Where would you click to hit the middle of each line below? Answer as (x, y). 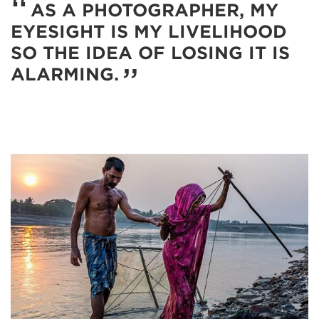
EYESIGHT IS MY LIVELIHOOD (149, 32)
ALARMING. (65, 75)
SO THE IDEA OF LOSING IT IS (150, 53)
